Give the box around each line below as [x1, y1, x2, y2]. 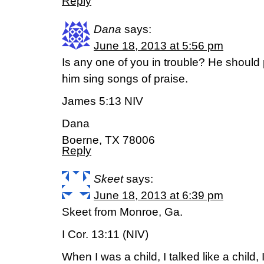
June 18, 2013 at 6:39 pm [94, 189, 223, 202]
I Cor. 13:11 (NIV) [62, 228, 148, 240]
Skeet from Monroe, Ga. [62, 206, 183, 218]
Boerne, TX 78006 [62, 134, 155, 146]
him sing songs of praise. [62, 72, 188, 85]
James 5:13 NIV [62, 95, 143, 107]
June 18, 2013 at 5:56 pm [94, 39, 223, 52]
